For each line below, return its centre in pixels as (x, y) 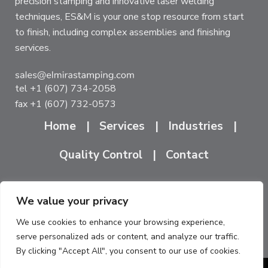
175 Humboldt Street (186, 223)
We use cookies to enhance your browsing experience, (121, 222)
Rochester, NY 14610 (185, 238)
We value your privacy (72, 201)
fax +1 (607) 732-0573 (66, 104)
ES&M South (98, 207)
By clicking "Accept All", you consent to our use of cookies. (128, 251)
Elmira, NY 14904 (89, 238)
